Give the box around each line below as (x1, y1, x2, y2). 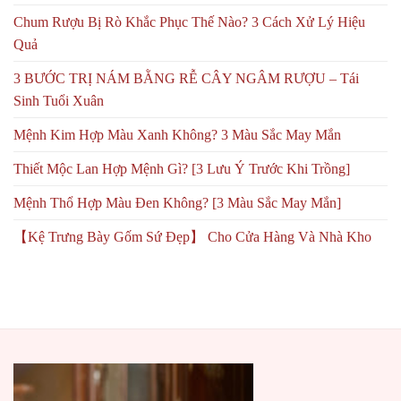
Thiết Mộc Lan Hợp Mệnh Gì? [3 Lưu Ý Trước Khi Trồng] (13, 161, 350, 177)
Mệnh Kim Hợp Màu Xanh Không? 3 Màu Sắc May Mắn (13, 127, 341, 143)
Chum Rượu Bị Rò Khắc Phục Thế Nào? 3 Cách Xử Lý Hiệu (13, 14, 365, 30)
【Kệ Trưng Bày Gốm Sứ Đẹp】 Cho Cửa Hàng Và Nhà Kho (13, 229, 371, 245)
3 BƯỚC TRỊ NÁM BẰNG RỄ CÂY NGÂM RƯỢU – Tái (13, 71, 359, 87)
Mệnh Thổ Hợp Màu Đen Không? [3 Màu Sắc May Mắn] (13, 195, 341, 211)
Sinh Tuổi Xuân (13, 93, 104, 109)
